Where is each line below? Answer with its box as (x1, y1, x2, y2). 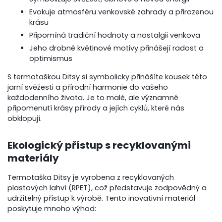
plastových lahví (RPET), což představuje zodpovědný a (7, 182, 207, 193)
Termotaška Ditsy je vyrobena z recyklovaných (7, 172, 174, 182)
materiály (7, 151, 59, 165)
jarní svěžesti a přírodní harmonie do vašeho (7, 82, 168, 92)
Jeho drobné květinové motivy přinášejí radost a (29, 43, 204, 53)
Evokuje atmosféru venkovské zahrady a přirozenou (29, 6, 214, 17)
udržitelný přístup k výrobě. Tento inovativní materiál (7, 193, 196, 203)
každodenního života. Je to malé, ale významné (7, 92, 179, 103)
